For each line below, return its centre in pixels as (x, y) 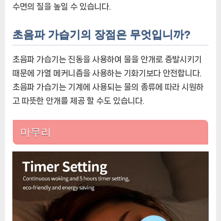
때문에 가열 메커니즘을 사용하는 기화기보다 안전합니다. (107, 73)
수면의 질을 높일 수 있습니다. (62, 6)
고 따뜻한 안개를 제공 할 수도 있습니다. (78, 101)
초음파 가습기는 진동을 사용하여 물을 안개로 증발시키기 (107, 59)
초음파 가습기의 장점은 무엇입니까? (101, 35)
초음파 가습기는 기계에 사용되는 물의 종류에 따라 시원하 (108, 87)
